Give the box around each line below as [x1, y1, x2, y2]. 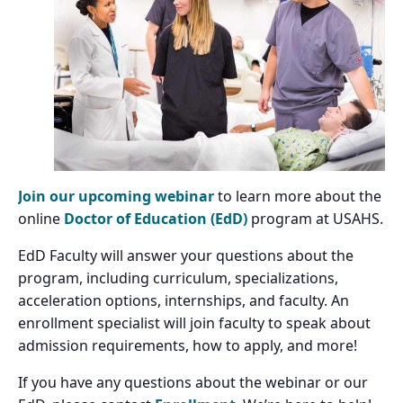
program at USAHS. [247, 209, 383, 229]
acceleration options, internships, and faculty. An [18, 291, 349, 311]
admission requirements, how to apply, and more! [18, 336, 357, 356]
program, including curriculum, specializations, [18, 268, 338, 289]
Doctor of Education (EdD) [60, 209, 247, 229]
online [18, 209, 60, 229]
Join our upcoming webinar [18, 186, 214, 207]
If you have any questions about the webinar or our [18, 372, 368, 393]
